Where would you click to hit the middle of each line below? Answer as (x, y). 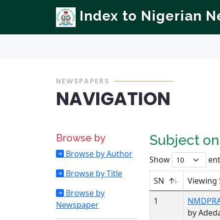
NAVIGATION (113, 99)
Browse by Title (93, 173)
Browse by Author (98, 154)
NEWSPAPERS (83, 81)
